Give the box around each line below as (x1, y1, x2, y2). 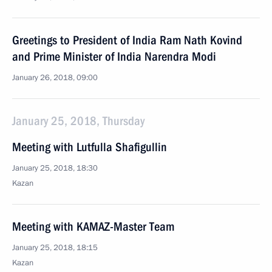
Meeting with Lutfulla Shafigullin (12, 140, 167, 154)
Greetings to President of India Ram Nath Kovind (12, 33, 242, 47)
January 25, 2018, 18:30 (12, 163, 98, 174)
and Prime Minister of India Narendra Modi (12, 49, 216, 64)
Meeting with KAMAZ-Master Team (12, 219, 174, 234)
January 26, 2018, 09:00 (12, 72, 98, 83)
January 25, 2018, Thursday (12, 114, 144, 128)
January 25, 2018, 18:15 (12, 242, 98, 253)
